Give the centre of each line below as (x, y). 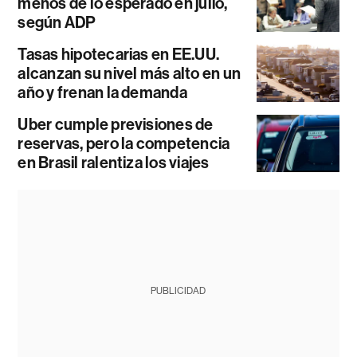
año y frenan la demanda (102, 92)
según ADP (57, 22)
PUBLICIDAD (178, 290)
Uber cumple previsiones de (116, 124)
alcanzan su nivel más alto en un (129, 73)
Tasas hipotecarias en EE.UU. (119, 54)
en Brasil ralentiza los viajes (114, 162)
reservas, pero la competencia (124, 143)
